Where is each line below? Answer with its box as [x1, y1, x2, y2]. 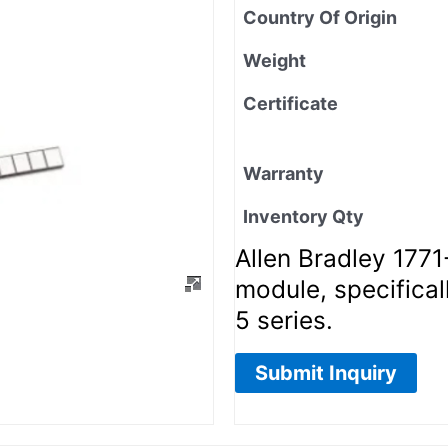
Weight [243, 49, 306, 71]
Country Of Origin [243, 6, 397, 28]
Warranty [243, 162, 324, 184]
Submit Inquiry [255, 360, 397, 385]
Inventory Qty [243, 205, 364, 227]
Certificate [243, 92, 338, 114]
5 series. [235, 304, 333, 335]
